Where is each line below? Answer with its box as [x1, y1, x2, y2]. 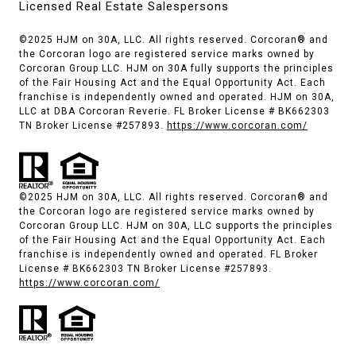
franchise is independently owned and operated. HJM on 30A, [19, 91, 335, 103]
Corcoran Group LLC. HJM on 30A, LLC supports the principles [19, 219, 333, 231]
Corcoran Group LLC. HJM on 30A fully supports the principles [19, 63, 334, 74]
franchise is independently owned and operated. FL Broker [19, 248, 318, 260]
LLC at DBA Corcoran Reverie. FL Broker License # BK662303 [19, 106, 330, 117]
